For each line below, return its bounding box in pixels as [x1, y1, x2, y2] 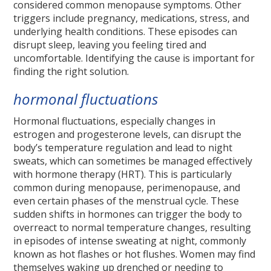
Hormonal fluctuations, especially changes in [13, 114, 216, 128]
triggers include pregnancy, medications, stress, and [13, 11, 250, 25]
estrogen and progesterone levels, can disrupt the [13, 128, 242, 142]
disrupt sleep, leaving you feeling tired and [13, 38, 207, 52]
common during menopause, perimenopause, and [13, 181, 241, 195]
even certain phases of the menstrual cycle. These [13, 194, 240, 208]
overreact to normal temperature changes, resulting [13, 221, 252, 235]
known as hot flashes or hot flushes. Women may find [13, 247, 256, 261]
